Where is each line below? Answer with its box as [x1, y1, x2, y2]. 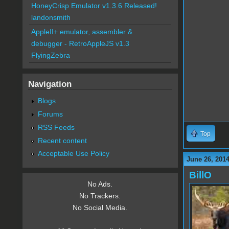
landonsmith [31, 13, 71, 22]
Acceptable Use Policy [37, 149, 109, 158]
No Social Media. [73, 203, 128, 212]
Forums [37, 109, 63, 118]
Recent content [37, 136, 87, 145]
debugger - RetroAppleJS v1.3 [31, 39, 129, 48]
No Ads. [87, 180, 113, 189]
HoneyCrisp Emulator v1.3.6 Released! [31, 2, 157, 10]
